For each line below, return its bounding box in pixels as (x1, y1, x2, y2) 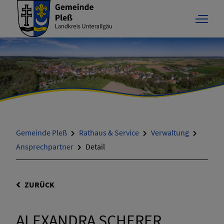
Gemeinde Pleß (16, 127, 67, 137)
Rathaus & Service (79, 127, 139, 137)
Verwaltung (151, 127, 189, 137)
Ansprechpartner (16, 141, 73, 151)
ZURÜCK (24, 179, 54, 189)
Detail (85, 141, 105, 151)
